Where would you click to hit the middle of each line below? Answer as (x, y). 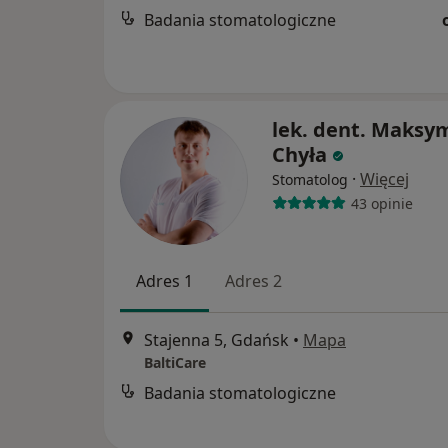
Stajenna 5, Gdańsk (216, 340)
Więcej (384, 179)
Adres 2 (253, 281)
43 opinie (381, 203)
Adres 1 (164, 281)
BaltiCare (175, 363)
